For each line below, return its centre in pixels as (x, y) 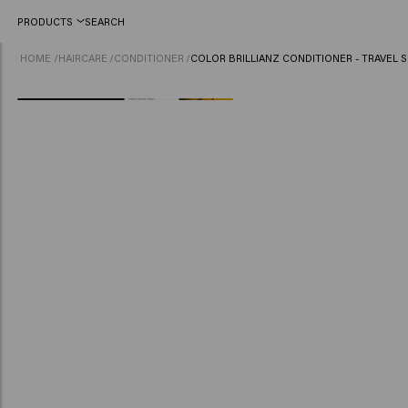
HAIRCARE (82, 57)
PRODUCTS (45, 21)
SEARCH (104, 21)
